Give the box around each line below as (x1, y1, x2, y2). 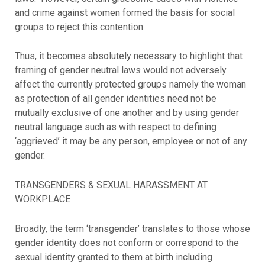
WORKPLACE (14, 193, 70, 205)
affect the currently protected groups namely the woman (14, 79, 246, 91)
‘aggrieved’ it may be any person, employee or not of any (14, 135, 247, 147)
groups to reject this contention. (14, 21, 169, 33)
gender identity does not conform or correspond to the (14, 237, 239, 248)
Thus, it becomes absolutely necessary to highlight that (14, 50, 243, 62)
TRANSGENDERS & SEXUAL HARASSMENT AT (14, 179, 208, 190)
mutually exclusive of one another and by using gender (14, 107, 239, 119)
